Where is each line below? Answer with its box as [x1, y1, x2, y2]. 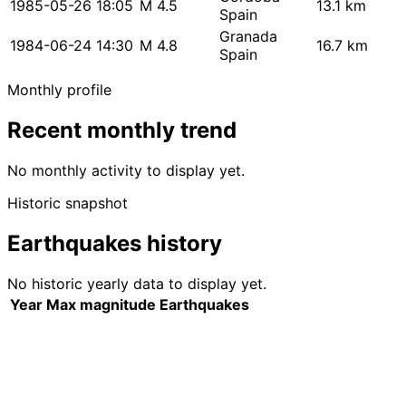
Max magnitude [46, 295, 156, 314]
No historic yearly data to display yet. [7, 275, 266, 294]
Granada [219, 27, 277, 46]
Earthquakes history [7, 230, 222, 257]
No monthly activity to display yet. [7, 161, 245, 180]
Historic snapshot [7, 194, 128, 213]
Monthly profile [7, 81, 111, 100]
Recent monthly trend [7, 117, 237, 144]
